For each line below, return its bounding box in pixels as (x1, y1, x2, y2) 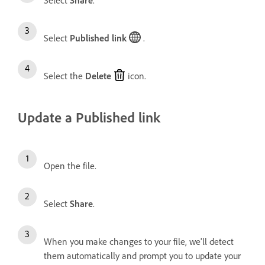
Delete (85, 70, 111, 82)
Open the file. (44, 160, 96, 172)
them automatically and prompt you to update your (44, 250, 241, 262)
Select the (44, 70, 85, 82)
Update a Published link (18, 109, 160, 127)
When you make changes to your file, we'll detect (44, 236, 234, 248)
